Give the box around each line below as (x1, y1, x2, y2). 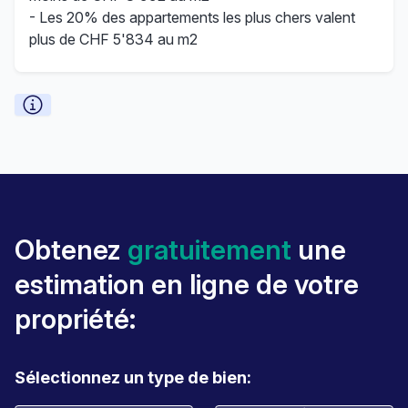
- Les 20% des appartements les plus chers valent (29, 8, 355, 26)
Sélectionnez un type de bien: (15, 368, 251, 387)
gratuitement (127, 233, 291, 266)
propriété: (15, 302, 136, 335)
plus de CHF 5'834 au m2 (29, 30, 198, 48)
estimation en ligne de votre (15, 268, 359, 301)
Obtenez (15, 233, 127, 266)
